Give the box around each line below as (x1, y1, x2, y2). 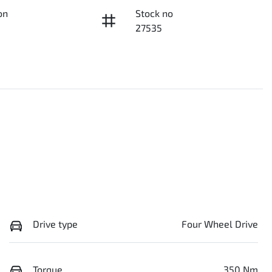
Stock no (135, 7, 173, 19)
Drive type (33, 218, 78, 230)
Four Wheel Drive (182, 218, 258, 230)
